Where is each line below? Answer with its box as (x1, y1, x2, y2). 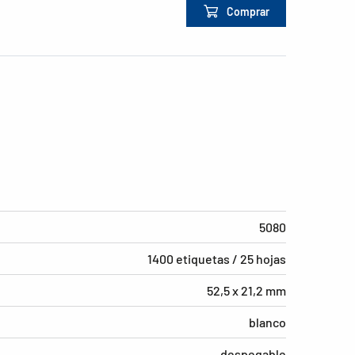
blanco (249, 315, 286, 330)
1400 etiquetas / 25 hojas (147, 251, 286, 267)
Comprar (227, 4, 269, 18)
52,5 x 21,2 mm (207, 283, 286, 299)
